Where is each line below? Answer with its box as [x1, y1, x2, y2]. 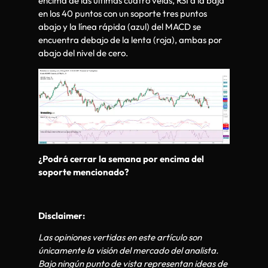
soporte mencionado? [38, 166, 129, 178]
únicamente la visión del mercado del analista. [38, 245, 218, 257]
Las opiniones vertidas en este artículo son [38, 232, 202, 243]
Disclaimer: [38, 209, 85, 221]
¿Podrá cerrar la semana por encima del [38, 153, 204, 165]
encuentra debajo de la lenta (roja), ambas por [38, 34, 222, 46]
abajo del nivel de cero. [38, 47, 128, 59]
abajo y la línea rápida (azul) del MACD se [38, 21, 201, 33]
